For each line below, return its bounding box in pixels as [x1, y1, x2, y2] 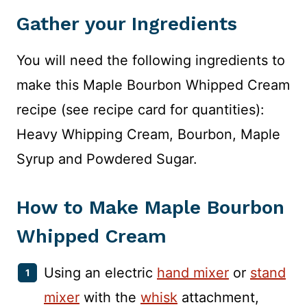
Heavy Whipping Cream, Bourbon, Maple [16, 126, 280, 143]
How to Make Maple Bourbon [16, 196, 284, 219]
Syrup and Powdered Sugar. [16, 151, 197, 168]
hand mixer [157, 265, 229, 282]
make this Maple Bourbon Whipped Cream [16, 77, 290, 94]
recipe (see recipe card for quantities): [16, 101, 265, 119]
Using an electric [44, 265, 157, 282]
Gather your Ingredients [16, 12, 237, 36]
